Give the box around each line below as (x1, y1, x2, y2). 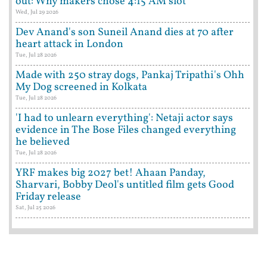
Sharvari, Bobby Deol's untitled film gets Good (15, 177, 234, 193)
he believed (15, 134, 70, 150)
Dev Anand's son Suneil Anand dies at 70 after (15, 24, 234, 40)
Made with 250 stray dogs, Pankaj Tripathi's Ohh (15, 67, 244, 83)
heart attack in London (15, 36, 123, 52)
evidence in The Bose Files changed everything (15, 122, 236, 138)
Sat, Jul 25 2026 (15, 203, 55, 212)
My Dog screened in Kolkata (15, 79, 147, 95)
